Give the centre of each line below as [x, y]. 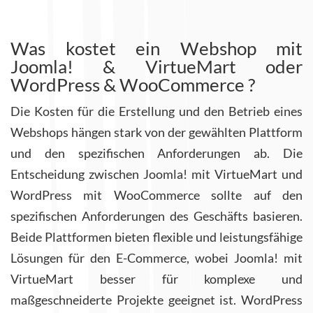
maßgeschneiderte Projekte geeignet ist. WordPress [156, 300]
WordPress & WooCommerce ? [133, 85]
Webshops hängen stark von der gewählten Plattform [156, 132]
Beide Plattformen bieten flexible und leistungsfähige [156, 237]
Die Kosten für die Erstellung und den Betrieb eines [156, 111]
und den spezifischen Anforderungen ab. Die [156, 153]
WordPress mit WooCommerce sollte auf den [156, 195]
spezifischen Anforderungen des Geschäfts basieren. [156, 216]
